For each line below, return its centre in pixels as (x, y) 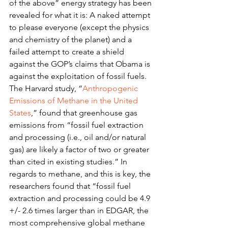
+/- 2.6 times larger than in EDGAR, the (80, 210)
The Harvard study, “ (46, 88)
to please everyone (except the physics (80, 27)
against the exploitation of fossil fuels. (78, 76)
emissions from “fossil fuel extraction (77, 125)
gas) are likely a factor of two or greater (80, 149)
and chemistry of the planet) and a (72, 39)
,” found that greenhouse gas (85, 113)
